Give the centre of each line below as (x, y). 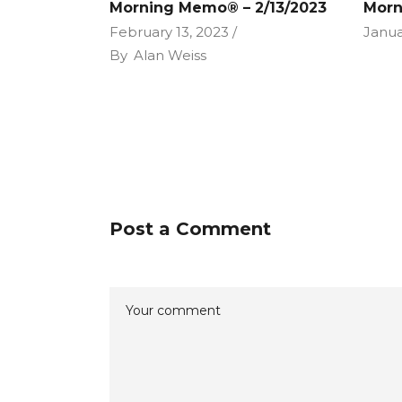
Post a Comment (190, 229)
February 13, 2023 (169, 32)
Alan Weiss (170, 56)
